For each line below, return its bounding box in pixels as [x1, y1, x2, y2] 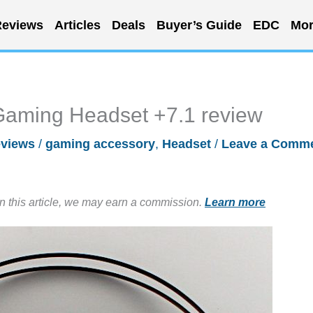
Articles [54, 17, 101, 32]
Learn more [205, 196, 265, 208]
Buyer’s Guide [156, 17, 242, 32]
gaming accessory [45, 137, 155, 151]
